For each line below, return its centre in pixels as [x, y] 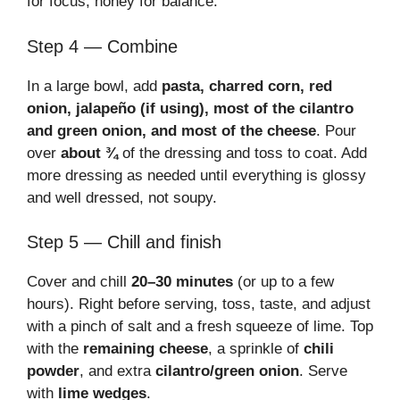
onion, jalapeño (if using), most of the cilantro [190, 108]
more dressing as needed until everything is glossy [196, 175]
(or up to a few [283, 282]
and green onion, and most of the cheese [171, 130]
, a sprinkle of [256, 349]
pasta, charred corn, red [247, 86]
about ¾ [89, 153]
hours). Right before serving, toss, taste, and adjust [199, 304]
